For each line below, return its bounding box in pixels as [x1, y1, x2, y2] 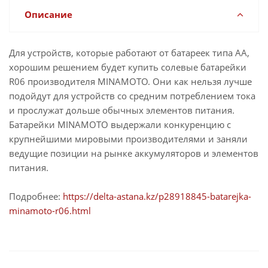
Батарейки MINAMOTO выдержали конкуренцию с [9, 118, 231, 130]
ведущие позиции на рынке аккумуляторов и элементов [9, 147, 258, 159]
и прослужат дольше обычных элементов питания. [9, 104, 237, 116]
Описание [25, 8, 72, 20]
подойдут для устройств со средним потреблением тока [9, 90, 255, 102]
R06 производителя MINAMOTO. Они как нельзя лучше [9, 75, 252, 87]
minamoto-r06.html [9, 205, 91, 217]
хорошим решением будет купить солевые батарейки [9, 61, 246, 73]
